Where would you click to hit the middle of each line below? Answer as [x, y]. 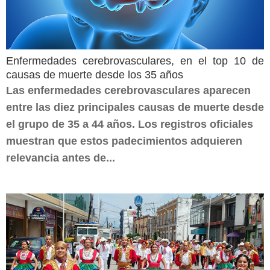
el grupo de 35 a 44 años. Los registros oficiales [130, 124]
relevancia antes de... [61, 158]
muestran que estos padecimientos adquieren [124, 141]
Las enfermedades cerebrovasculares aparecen [128, 90]
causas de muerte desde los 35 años [95, 75]
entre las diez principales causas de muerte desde [135, 107]
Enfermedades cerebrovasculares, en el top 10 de [135, 61]
